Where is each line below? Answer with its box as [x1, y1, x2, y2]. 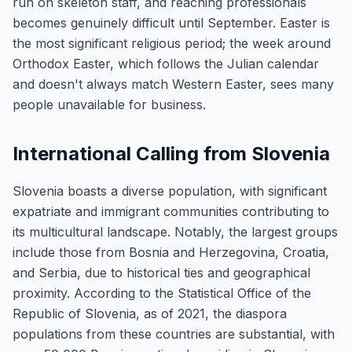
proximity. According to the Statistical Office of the [13, 285, 311, 301]
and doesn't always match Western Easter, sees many [13, 76, 334, 92]
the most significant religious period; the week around [13, 35, 331, 51]
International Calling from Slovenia [13, 142, 330, 165]
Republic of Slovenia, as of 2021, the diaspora [13, 306, 287, 321]
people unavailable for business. [13, 97, 206, 112]
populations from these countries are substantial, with [13, 326, 335, 342]
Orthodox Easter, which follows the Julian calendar [13, 56, 319, 71]
